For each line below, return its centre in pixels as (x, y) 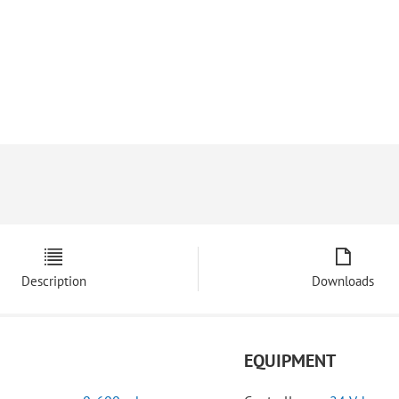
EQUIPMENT (290, 361)
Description (53, 281)
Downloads (343, 281)
